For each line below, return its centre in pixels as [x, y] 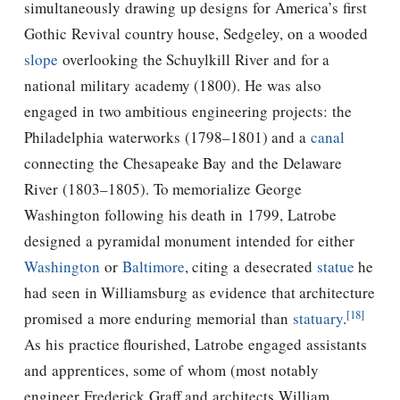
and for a [300, 60]
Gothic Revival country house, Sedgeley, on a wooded [196, 34]
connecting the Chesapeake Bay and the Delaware [183, 163]
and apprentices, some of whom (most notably [171, 371]
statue [335, 267]
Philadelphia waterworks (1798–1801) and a [167, 137]
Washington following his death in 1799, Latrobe [180, 215]
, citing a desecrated [250, 267]
